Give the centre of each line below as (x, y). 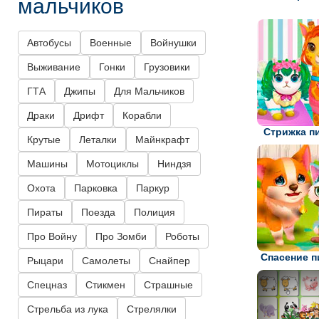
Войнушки (173, 43)
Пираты (45, 213)
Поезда (98, 213)
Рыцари (45, 261)
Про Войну (52, 237)
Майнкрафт (162, 140)
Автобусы (49, 43)
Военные (111, 43)
